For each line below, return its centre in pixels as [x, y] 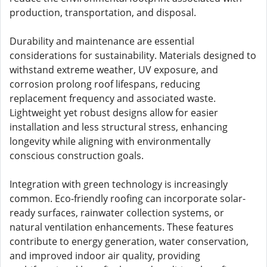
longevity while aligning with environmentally [110, 141]
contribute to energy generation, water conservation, [129, 241]
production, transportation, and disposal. [103, 13]
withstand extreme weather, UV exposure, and [114, 70]
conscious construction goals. [77, 156]
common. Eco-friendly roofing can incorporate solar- [128, 198]
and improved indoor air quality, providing [105, 256]
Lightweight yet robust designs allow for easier [114, 113]
